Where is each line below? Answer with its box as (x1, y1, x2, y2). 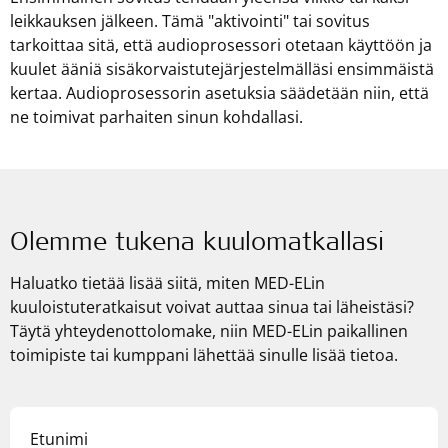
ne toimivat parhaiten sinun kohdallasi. (10, 105, 303, 128)
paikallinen (323, 319, 408, 342)
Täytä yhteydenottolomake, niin (10, 319, 252, 342)
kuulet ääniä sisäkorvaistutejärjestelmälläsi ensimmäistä (10, 57, 434, 80)
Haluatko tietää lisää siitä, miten (10, 271, 254, 294)
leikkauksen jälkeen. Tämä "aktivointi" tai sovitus (10, 9, 370, 32)
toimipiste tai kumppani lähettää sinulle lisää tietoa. (10, 343, 398, 366)
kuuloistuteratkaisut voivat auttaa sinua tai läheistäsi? (10, 295, 414, 318)
